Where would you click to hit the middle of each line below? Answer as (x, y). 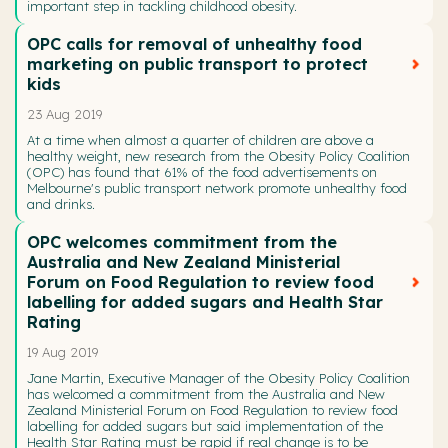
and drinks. (61, 203)
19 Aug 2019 (62, 351)
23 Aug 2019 (64, 113)
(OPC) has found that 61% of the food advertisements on (202, 171)
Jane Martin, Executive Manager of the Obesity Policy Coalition (218, 377)
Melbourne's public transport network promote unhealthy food (217, 187)
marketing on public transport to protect (197, 63)
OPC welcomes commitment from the (182, 241)
